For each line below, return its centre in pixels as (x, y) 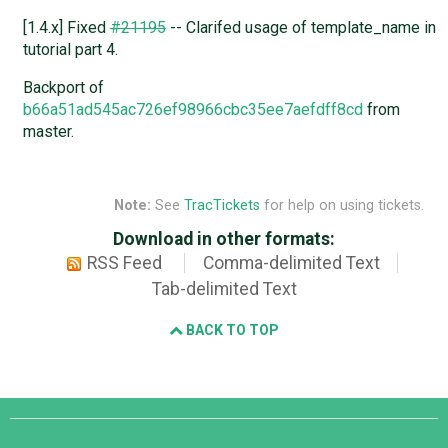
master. (48, 131)
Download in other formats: (224, 238)
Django (49, 411)
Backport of (63, 87)
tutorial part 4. (70, 49)
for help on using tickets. (341, 206)
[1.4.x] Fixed (66, 27)
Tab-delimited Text (224, 288)
